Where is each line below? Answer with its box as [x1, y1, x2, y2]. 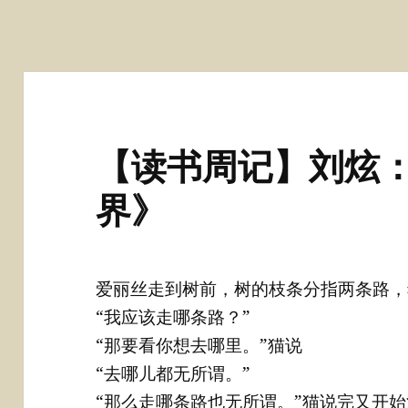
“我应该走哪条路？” [96, 305, 251, 330]
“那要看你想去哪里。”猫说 [96, 333, 303, 358]
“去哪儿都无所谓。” [96, 362, 251, 386]
